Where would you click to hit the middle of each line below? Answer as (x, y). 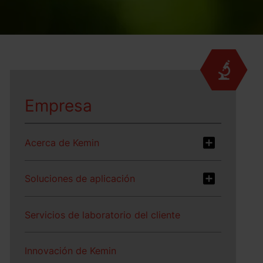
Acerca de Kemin (62, 143)
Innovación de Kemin (71, 251)
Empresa (59, 106)
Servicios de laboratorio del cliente (104, 215)
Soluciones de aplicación (80, 178)
